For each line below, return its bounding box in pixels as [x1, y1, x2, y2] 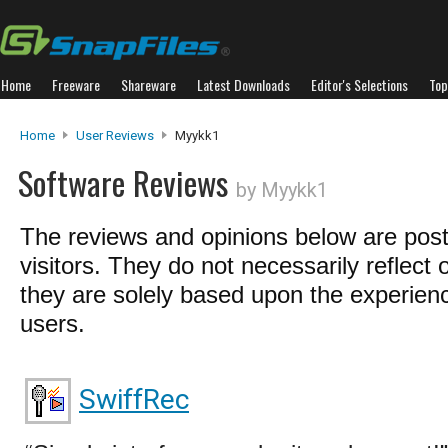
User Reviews [76, 128, 154, 143]
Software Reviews [18, 158, 236, 207]
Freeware [52, 74, 100, 95]
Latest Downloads [197, 74, 290, 95]
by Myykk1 [236, 178, 328, 202]
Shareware [121, 74, 176, 95]
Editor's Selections [311, 74, 408, 95]
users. [20, 310, 85, 337]
